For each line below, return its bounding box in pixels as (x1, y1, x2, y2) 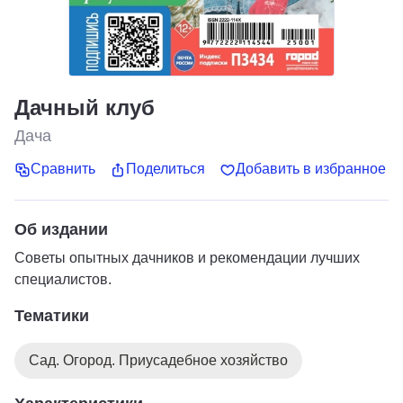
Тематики (14, 306, 89, 325)
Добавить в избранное (236, 161, 386, 177)
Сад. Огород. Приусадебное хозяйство (29, 352, 288, 368)
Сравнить (31, 161, 95, 177)
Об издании (14, 219, 108, 238)
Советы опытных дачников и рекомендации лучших (14, 249, 360, 265)
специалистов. (14, 271, 112, 287)
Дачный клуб (14, 95, 155, 120)
